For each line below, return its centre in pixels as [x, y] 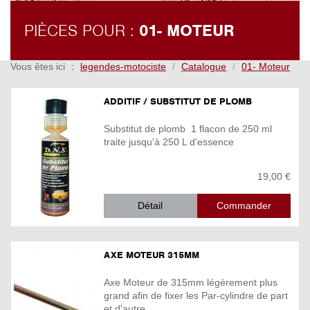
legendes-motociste [123, 67]
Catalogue [204, 67]
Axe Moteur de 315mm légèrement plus [191, 282]
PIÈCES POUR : [82, 31]
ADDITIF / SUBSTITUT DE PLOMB [178, 102]
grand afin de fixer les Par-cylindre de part [196, 295]
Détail [151, 205]
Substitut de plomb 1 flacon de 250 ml [188, 128]
